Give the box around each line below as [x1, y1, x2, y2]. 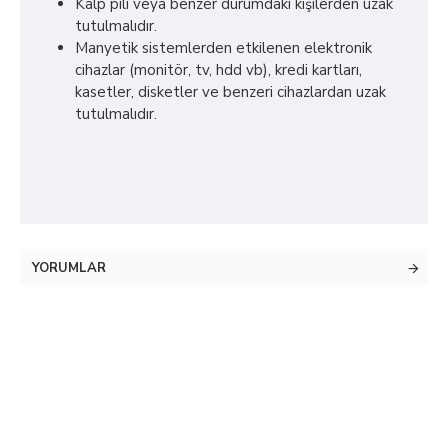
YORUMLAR [32, 259, 106, 277]
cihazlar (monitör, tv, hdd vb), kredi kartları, [75, 60, 362, 80]
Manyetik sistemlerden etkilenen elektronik [75, 38, 372, 58]
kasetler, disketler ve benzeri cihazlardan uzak [75, 82, 386, 102]
